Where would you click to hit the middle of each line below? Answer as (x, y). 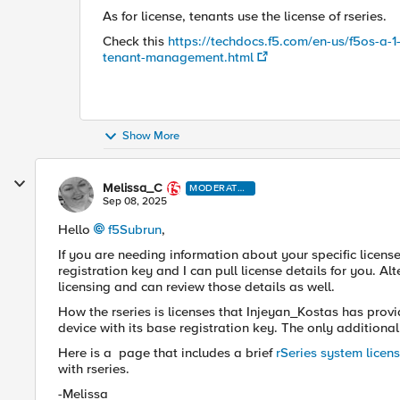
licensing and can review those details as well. (196, 287)
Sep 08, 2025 (135, 201)
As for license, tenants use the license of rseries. (246, 16)
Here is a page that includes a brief (167, 353)
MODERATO (217, 188)
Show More (151, 136)
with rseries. (96, 369)
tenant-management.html (178, 57)
